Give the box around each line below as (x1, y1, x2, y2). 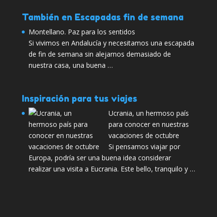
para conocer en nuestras (108, 119, 189, 129)
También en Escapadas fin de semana (21, 11, 184, 22)
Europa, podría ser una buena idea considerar (28, 153, 171, 162)
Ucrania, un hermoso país (108, 108, 189, 118)
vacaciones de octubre (108, 130, 179, 140)
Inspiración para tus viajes (21, 93, 137, 104)
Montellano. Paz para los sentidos (28, 27, 135, 36)
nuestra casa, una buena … (28, 60, 113, 70)
